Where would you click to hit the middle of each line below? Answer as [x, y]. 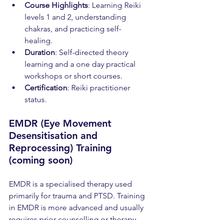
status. [36, 99]
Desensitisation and [55, 135]
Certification [46, 87]
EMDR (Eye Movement [62, 123]
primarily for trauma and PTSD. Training [78, 195]
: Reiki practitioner [100, 87]
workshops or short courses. [73, 76]
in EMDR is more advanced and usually [77, 207]
